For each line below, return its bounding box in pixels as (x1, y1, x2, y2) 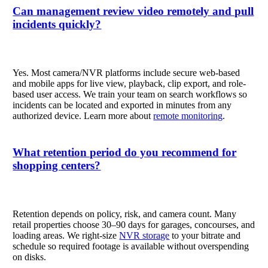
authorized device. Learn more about (13, 110, 154, 121)
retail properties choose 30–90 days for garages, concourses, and (13, 219, 255, 230)
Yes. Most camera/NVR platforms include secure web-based (13, 67, 240, 78)
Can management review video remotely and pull (13, 4, 254, 17)
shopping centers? (13, 159, 101, 172)
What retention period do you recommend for (13, 145, 237, 159)
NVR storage (119, 230, 170, 240)
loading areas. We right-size (13, 230, 120, 240)
